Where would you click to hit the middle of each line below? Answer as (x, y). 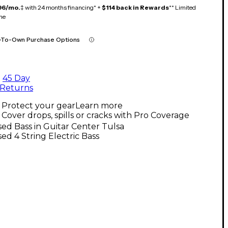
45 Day (16, 78)
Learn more (99, 105)
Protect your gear (38, 105)
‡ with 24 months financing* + (61, 7)
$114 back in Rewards (135, 7)
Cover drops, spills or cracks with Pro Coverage (95, 115)
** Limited (182, 7)
